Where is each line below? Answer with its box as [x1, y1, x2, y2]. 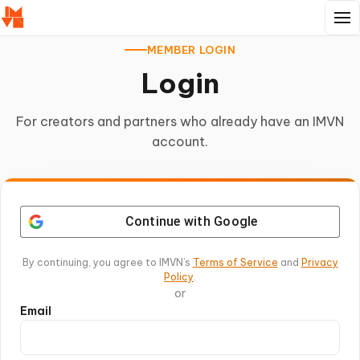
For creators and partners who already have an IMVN [16, 113, 344, 129]
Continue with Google [125, 214, 258, 229]
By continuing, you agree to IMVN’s [22, 256, 193, 268]
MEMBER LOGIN [146, 43, 236, 56]
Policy [164, 271, 194, 283]
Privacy [301, 256, 338, 268]
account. [152, 133, 208, 149]
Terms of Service [192, 256, 278, 268]
